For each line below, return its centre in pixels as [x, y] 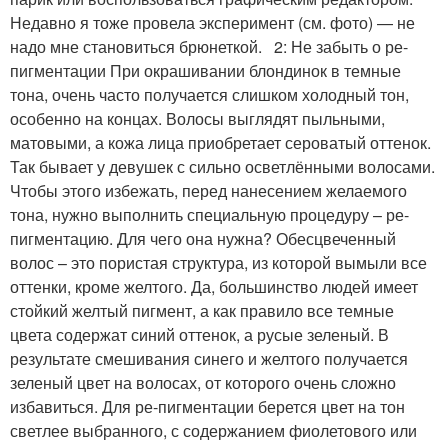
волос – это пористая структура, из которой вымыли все [218, 262]
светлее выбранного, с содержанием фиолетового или [213, 430]
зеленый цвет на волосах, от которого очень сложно [203, 382]
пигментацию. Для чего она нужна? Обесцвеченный [203, 238]
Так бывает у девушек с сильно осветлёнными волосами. [222, 166]
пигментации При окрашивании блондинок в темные [205, 70]
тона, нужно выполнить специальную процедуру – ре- [209, 214]
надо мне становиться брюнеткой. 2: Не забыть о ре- [209, 46]
